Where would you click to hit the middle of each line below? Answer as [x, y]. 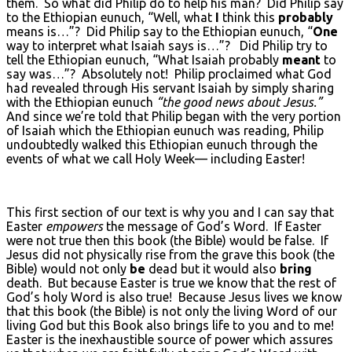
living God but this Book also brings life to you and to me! [172, 325]
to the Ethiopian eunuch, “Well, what [111, 17]
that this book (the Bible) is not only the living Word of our [172, 311]
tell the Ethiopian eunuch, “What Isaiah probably [144, 59]
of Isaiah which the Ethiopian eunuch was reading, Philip [165, 130]
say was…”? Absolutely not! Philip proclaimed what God [169, 73]
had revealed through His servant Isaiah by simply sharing [170, 88]
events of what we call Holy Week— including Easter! [156, 158]
